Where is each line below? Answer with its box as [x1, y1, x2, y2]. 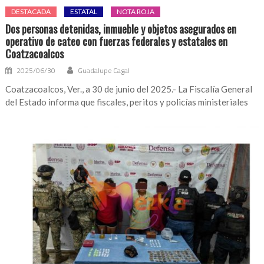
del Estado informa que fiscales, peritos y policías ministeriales [5, 96, 249, 107]
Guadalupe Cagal [78, 64, 130, 76]
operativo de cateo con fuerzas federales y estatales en [5, 33, 228, 49]
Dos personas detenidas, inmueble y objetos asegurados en [5, 21, 237, 37]
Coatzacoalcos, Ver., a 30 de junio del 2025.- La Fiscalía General [5, 83, 253, 94]
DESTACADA [11, 6, 51, 16]
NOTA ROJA [117, 6, 155, 16]
